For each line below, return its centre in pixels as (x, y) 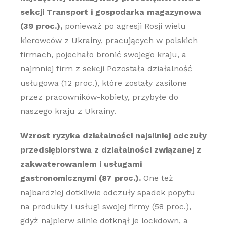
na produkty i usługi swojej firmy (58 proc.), (105, 206)
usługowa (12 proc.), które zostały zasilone (103, 83)
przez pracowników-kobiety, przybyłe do (99, 97)
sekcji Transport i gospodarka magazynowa (110, 12)
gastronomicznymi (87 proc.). (80, 178)
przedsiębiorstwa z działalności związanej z (110, 150)
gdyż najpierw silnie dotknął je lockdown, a (104, 221)
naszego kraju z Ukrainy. (68, 111)
